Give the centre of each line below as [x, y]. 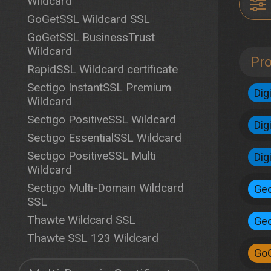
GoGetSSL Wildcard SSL [89, 19]
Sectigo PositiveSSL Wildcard [102, 119]
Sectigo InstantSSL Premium [99, 87]
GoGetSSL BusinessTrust [91, 37]
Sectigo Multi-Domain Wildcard [106, 188]
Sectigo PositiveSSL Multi [92, 156]
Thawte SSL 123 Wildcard [93, 238]
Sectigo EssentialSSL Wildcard [104, 138]
